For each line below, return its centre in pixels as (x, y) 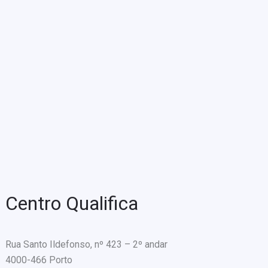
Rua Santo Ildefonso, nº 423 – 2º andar (87, 245)
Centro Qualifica (72, 204)
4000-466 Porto (39, 260)
